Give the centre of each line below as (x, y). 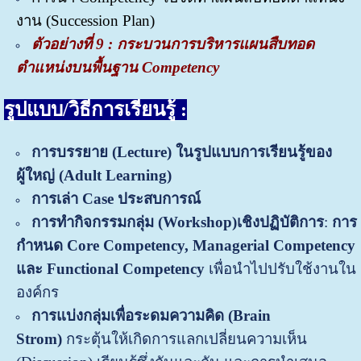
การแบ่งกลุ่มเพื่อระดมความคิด (127, 316)
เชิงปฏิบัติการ (280, 222)
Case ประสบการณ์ (141, 199)
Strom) (39, 339)
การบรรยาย (71, 152)
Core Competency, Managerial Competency (211, 246)
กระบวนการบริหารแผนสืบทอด (215, 44)
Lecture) (146, 152)
